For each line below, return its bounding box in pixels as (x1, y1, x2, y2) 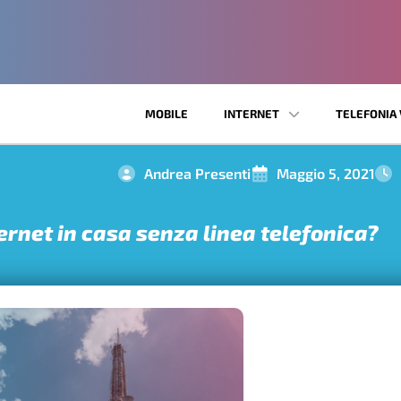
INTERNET (224, 107, 279, 122)
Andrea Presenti (144, 165, 251, 183)
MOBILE (145, 107, 188, 122)
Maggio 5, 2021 (277, 165, 375, 183)
